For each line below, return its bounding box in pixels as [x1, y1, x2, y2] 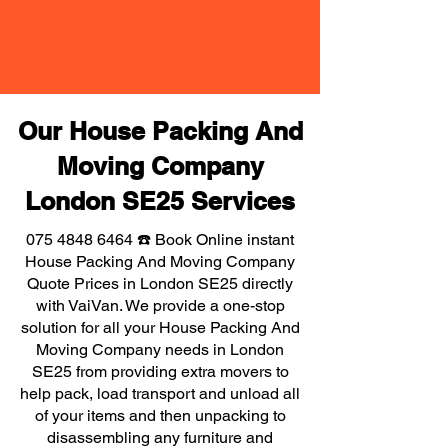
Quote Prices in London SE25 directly [27, 274, 293, 293]
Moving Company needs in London [36, 340, 284, 359]
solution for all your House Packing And [20, 318, 300, 337]
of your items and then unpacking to [34, 406, 286, 425]
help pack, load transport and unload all [20, 384, 300, 403]
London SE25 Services [25, 186, 295, 216]
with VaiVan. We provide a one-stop [35, 296, 285, 315]
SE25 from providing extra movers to [31, 362, 289, 381]
